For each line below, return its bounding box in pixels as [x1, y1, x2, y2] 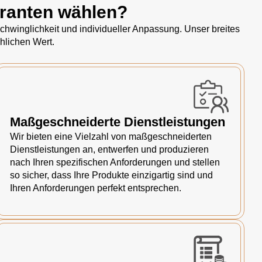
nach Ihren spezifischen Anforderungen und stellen [10, 157, 220, 167]
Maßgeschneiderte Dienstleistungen [10, 115, 225, 129]
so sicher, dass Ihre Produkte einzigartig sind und [10, 170, 213, 180]
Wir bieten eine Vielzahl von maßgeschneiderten [10, 132, 212, 142]
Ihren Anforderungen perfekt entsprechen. [10, 183, 181, 193]
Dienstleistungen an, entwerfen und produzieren [10, 144, 209, 154]
